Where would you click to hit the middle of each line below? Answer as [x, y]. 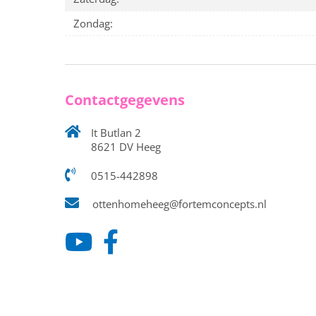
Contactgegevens [125, 100]
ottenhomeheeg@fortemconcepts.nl [178, 204]
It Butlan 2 [115, 133]
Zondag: [93, 24]
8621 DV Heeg [126, 147]
